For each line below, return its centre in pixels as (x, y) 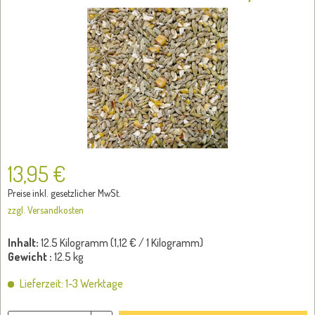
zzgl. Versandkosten (46, 210)
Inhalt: (24, 243)
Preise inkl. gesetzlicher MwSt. (64, 193)
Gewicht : (30, 257)
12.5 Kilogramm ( (77, 243)
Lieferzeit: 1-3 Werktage (70, 283)
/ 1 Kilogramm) (170, 243)
